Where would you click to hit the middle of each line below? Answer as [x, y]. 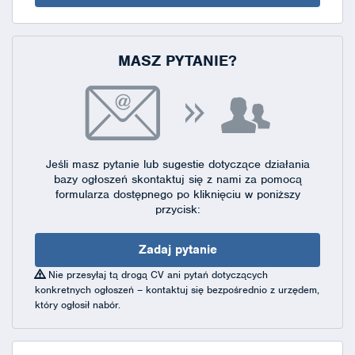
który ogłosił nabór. [78, 305]
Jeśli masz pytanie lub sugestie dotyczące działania [177, 164]
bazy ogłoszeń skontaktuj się [130, 179]
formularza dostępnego [114, 194]
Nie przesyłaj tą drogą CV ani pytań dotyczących [157, 275]
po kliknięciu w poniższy [236, 194]
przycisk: [177, 209]
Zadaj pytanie [177, 250]
